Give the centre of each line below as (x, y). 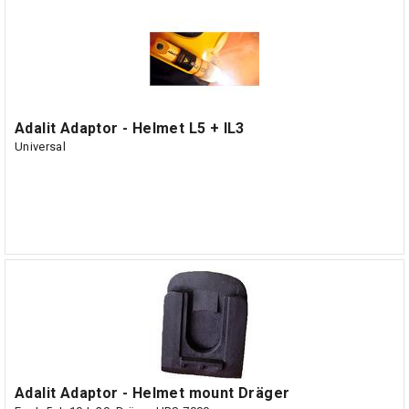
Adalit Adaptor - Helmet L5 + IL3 (130, 128)
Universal (40, 147)
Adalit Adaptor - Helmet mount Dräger (152, 393)
